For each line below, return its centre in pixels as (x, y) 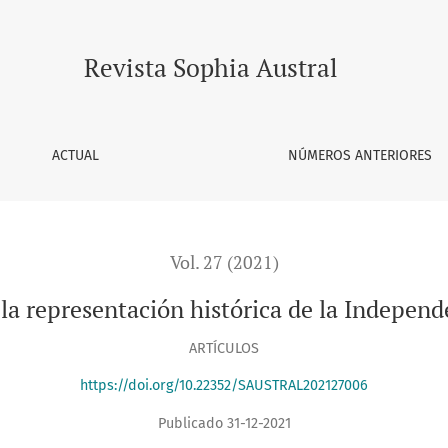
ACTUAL (76, 155)
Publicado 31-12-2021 (224, 423)
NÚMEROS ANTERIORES (359, 155)
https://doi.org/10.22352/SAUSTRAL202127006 (224, 386)
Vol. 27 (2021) (224, 262)
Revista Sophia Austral (211, 67)
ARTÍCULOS (224, 348)
